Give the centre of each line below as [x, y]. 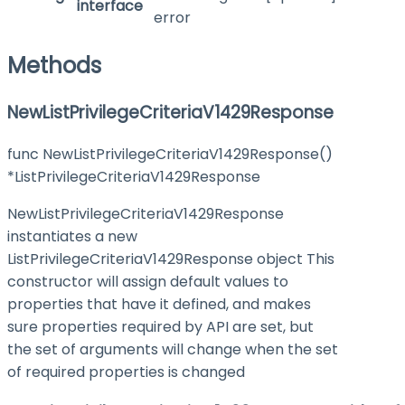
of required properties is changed [126, 372]
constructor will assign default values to [148, 281]
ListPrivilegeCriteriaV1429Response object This [171, 259]
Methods [54, 65]
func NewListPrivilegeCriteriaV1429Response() [170, 154]
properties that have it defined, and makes [159, 304]
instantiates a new [72, 236]
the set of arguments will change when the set [173, 349]
